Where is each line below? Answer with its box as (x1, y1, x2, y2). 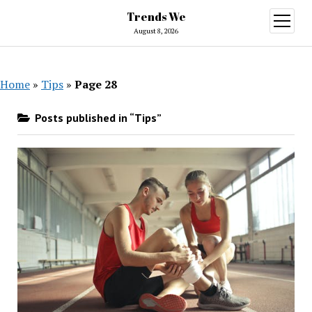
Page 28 (75, 77, 117, 92)
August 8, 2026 (134, 26, 178, 36)
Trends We (126, 9, 186, 24)
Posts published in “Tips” (31, 111, 162, 125)
